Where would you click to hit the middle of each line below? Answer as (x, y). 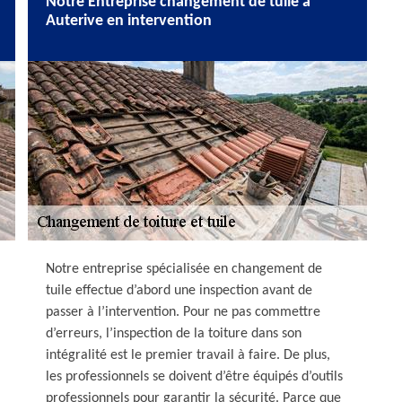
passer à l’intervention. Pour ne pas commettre (183, 312)
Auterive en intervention (129, 21)
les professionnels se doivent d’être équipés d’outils (194, 377)
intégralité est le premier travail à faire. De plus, (188, 355)
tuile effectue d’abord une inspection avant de (179, 291)
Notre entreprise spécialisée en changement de (184, 269)
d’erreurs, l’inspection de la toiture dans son (174, 334)
